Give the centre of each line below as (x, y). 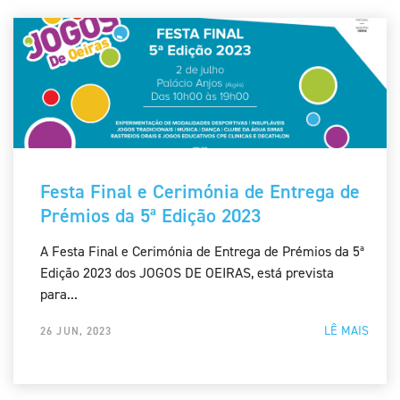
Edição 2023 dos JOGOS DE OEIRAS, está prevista (187, 273)
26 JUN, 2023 (76, 332)
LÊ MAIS (346, 331)
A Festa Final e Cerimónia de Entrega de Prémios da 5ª (202, 252)
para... (59, 295)
